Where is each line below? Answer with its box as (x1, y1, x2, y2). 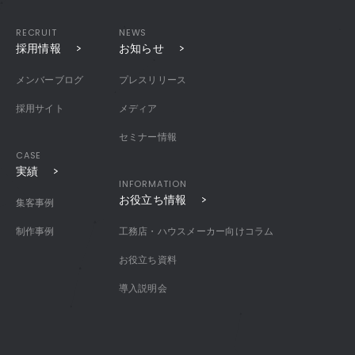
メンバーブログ (15, 74, 84, 86)
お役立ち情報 (118, 193, 187, 206)
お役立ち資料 (118, 254, 177, 265)
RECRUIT (15, 25, 57, 39)
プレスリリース (118, 74, 187, 86)
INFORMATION (118, 177, 187, 190)
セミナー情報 (118, 131, 177, 143)
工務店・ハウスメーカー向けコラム (118, 225, 274, 237)
